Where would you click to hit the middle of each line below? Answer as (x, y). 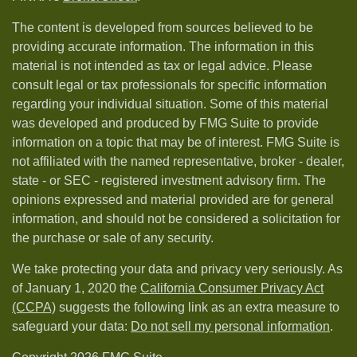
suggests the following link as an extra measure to (198, 307)
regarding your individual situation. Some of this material (170, 104)
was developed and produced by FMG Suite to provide (165, 123)
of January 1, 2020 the (76, 288)
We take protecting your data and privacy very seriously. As (177, 269)
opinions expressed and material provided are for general (173, 200)
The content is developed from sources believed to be (163, 27)
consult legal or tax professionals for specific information (169, 85)
